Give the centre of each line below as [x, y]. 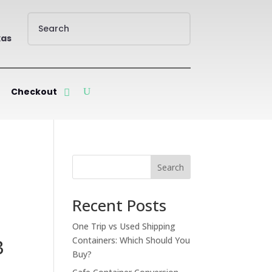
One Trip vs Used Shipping [124, 226]
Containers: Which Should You [131, 240]
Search [170, 167]
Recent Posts [120, 205]
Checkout [34, 92]
